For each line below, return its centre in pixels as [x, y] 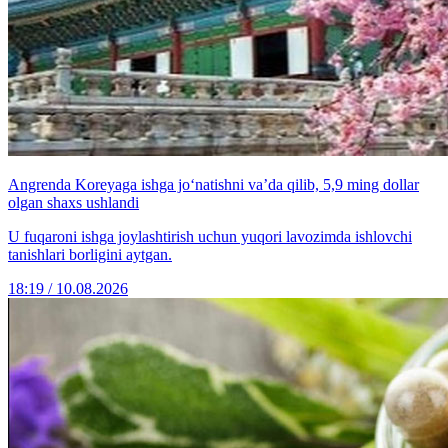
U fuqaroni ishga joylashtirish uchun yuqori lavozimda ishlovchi [210, 237]
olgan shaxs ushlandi [73, 203]
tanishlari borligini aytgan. [90, 255]
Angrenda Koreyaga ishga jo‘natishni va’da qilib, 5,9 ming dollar [213, 185]
